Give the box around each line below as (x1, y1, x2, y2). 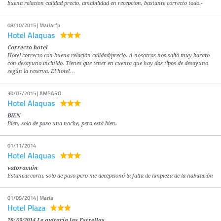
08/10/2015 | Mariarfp (7, 21, 60, 30)
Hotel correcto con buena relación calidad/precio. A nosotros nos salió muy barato (7, 52, 210, 59)
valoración (7, 165, 37, 172)
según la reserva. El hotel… (7, 68, 75, 75)
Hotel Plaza (7, 202, 45, 214)
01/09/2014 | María (7, 194, 53, 202)
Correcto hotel (7, 44, 48, 51)
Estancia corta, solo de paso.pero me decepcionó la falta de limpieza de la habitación (7, 173, 213, 180)
